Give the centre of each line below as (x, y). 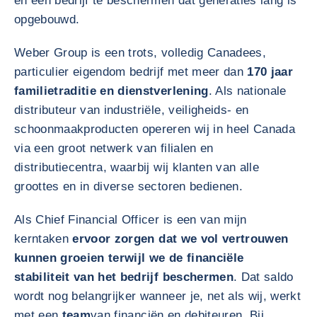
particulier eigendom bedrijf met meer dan (131, 72)
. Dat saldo (263, 277)
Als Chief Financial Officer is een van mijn (131, 220)
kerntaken (44, 239)
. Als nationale (247, 91)
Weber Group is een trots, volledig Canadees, (140, 53)
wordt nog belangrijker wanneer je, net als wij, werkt (158, 296)
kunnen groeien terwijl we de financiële (129, 258)
